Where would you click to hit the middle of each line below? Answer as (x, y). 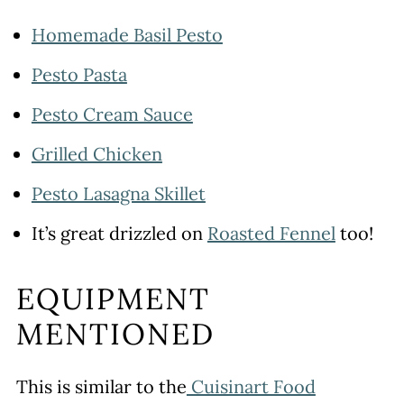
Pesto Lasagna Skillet (118, 193)
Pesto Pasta (79, 74)
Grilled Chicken (96, 154)
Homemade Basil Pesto (127, 35)
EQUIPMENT (113, 298)
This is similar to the (101, 386)
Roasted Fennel (271, 233)
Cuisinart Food (251, 386)
